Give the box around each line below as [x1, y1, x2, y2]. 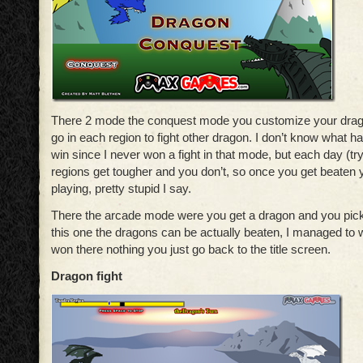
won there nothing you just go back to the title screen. [51, 242, 331, 257]
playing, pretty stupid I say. [51, 181, 191, 196]
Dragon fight [51, 269, 122, 284]
